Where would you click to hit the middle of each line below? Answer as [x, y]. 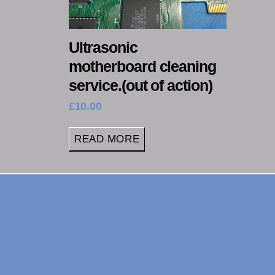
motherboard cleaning [143, 66]
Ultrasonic [103, 47]
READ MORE [107, 139]
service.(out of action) [141, 85]
